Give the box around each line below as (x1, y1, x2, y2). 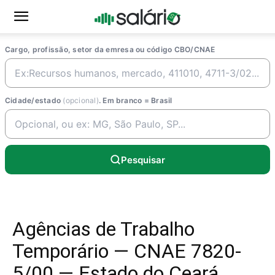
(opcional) (63, 96, 99, 105)
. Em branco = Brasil (98, 96, 172, 105)
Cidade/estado (5, 96, 63, 105)
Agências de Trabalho (12, 217, 195, 241)
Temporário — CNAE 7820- (12, 239, 241, 263)
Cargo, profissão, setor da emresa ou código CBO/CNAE (5, 45, 215, 54)
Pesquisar (121, 153, 165, 166)
